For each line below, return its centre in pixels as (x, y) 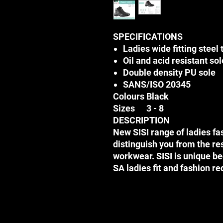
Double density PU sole (169, 72)
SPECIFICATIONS (148, 37)
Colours (130, 96)
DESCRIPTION (141, 120)
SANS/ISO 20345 (157, 84)
